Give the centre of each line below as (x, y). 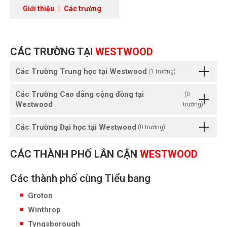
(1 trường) (161, 72)
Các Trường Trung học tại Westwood (81, 72)
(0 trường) (151, 127)
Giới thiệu (39, 8)
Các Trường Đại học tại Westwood (76, 127)
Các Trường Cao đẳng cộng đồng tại (80, 94)
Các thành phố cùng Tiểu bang (80, 178)
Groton (40, 196)
